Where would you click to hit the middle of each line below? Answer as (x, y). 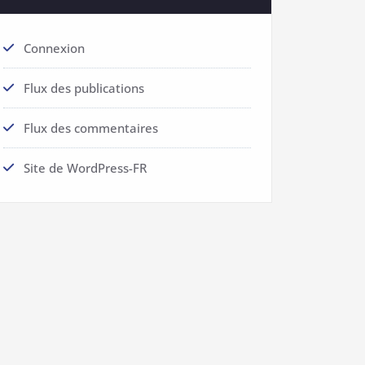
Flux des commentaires (91, 128)
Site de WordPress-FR (85, 168)
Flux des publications (84, 88)
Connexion (54, 48)
